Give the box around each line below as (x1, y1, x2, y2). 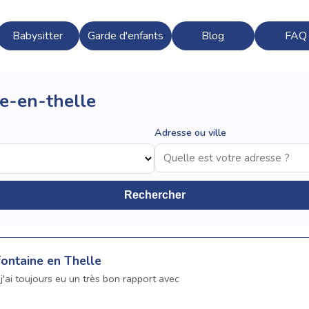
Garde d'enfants (87, 28, 163, 44)
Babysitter (12, 28, 63, 44)
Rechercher (123, 188, 186, 201)
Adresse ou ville (154, 125, 226, 139)
